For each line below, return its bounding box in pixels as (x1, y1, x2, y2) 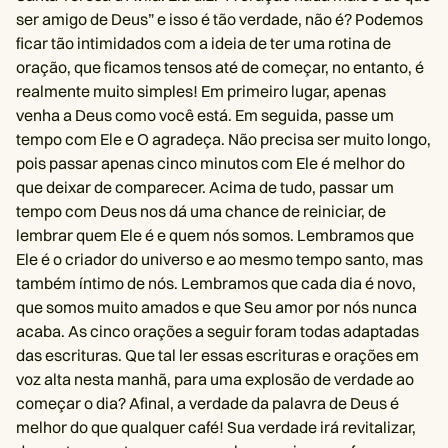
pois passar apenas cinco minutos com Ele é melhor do (16, 153, 405, 173)
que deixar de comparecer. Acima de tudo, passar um (16, 177, 394, 197)
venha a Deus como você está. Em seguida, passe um (16, 105, 394, 125)
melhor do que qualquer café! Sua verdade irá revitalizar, (16, 417, 416, 437)
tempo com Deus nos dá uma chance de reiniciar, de (16, 201, 386, 221)
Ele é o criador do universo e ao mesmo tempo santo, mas (16, 249, 423, 269)
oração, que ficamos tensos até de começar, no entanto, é (16, 57, 424, 77)
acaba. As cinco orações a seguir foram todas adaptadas (16, 321, 419, 341)
